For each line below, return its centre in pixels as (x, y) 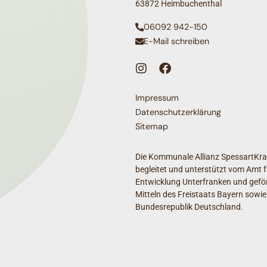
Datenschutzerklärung (178, 112)
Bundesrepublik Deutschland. (189, 207)
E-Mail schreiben (176, 41)
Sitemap (152, 126)
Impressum (157, 97)
